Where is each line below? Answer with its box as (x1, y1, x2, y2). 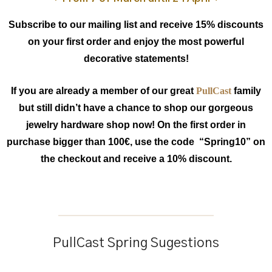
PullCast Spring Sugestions (53, 236, 219, 250)
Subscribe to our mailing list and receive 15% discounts (8, 19, 263, 30)
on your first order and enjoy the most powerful (28, 36, 244, 47)
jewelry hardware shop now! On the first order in (26, 120, 246, 131)
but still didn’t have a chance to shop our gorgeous (19, 103, 253, 114)
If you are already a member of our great (11, 86, 196, 97)
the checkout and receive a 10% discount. (40, 154, 232, 165)
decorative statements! (83, 53, 189, 64)
